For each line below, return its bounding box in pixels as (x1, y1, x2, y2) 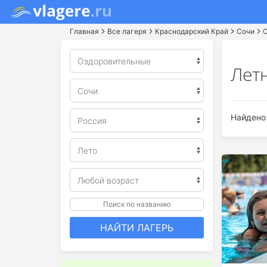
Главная (70, 27, 99, 36)
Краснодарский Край (155, 27, 228, 36)
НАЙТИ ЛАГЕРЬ (100, 222, 173, 234)
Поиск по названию (103, 200, 171, 209)
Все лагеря (107, 27, 147, 36)
